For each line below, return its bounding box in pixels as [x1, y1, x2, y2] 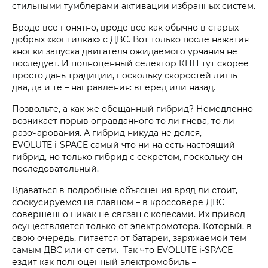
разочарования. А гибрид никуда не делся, [12, 126, 202, 138]
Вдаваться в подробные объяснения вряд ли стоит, [12, 184, 237, 196]
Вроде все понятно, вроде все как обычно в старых [12, 21, 239, 33]
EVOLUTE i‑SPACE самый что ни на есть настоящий [12, 138, 235, 150]
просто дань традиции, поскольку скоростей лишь [12, 69, 237, 81]
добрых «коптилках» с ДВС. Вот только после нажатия [12, 33, 249, 45]
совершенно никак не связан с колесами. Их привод [12, 208, 245, 220]
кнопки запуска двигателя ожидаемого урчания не [12, 45, 237, 57]
